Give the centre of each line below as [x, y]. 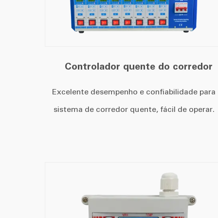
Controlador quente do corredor [139, 66]
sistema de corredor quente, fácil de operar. [134, 109]
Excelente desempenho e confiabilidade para [134, 91]
